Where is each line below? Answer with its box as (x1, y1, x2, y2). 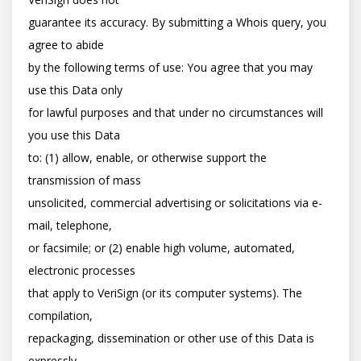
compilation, (28, 308, 93, 323)
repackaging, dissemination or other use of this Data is (28, 330, 314, 346)
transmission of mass (28, 172, 141, 188)
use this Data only (28, 82, 122, 98)
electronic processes (28, 263, 135, 278)
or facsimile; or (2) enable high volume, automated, (28, 240, 295, 255)
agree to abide (28, 37, 104, 52)
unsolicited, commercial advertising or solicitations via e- (28, 195, 322, 210)
